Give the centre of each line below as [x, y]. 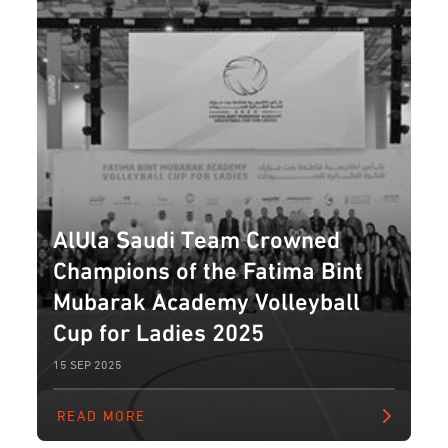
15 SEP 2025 [88, 364]
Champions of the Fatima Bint [208, 268]
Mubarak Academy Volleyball [207, 299]
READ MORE [101, 415]
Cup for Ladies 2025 [159, 330]
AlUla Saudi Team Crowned [197, 237]
